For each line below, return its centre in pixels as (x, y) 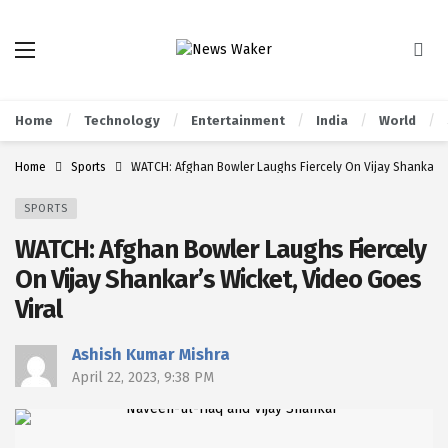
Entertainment (238, 120)
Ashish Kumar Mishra (151, 354)
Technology (122, 120)
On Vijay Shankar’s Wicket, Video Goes (218, 279)
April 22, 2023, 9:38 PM (143, 377)
